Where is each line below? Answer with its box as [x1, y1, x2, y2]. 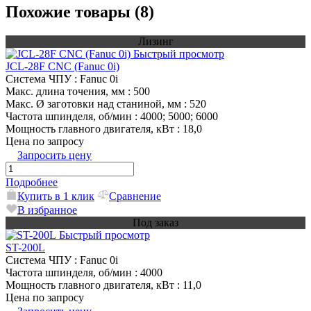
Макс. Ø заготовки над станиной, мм [6, 98, 181, 110]
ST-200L [6, 242, 45, 254]
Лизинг [137, 35, 174, 48]
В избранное [17, 204, 77, 217]
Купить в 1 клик [17, 190, 94, 203]
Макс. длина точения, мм [6, 85, 125, 98]
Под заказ [133, 217, 178, 229]
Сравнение [109, 190, 161, 203]
